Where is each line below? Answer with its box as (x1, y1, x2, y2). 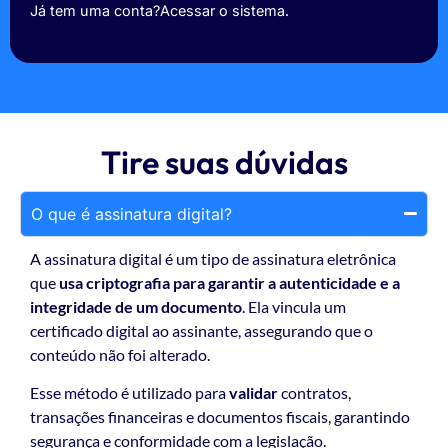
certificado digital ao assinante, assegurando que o (30, 320, 373, 340)
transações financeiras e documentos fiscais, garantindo (30, 406, 410, 426)
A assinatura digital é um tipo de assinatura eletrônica (30, 248, 396, 268)
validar (226, 382, 278, 402)
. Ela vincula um (242, 296, 346, 316)
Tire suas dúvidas (100, 141, 348, 182)
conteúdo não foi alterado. (30, 344, 210, 364)
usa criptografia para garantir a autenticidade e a (59, 272, 400, 292)
